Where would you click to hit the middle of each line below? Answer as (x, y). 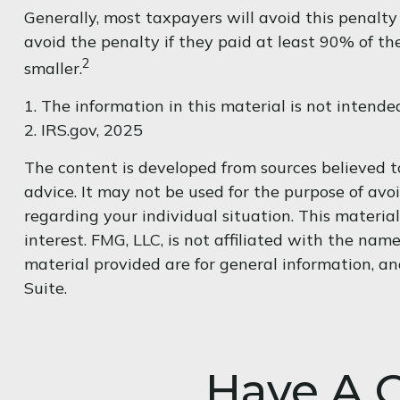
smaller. (53, 68)
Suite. (45, 287)
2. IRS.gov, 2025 (83, 129)
